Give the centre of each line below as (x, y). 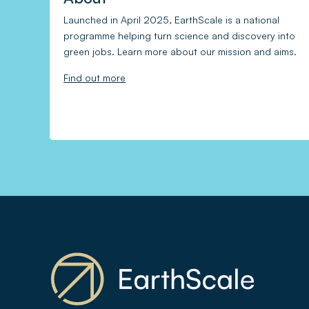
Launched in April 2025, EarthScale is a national (171, 19)
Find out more (94, 77)
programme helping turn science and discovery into (179, 35)
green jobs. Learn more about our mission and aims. (180, 51)
